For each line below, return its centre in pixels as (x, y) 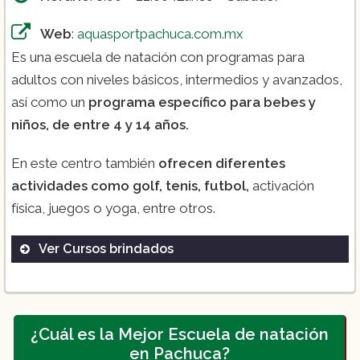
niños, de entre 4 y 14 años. (100, 124)
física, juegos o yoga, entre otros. (113, 208)
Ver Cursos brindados (106, 248)
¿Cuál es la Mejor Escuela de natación (179, 334)
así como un (50, 102)
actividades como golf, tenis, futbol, (132, 185)
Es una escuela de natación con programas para (158, 57)
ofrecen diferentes (222, 163)
